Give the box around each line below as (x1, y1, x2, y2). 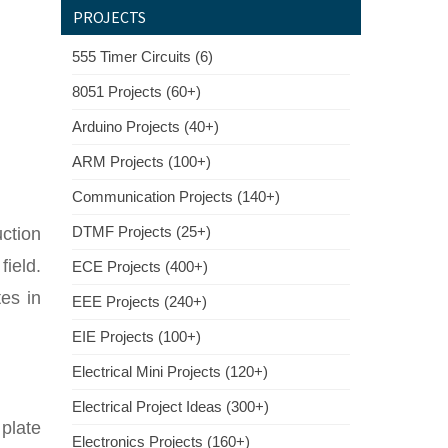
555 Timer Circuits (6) (72, 48, 213, 65)
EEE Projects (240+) (72, 293, 207, 310)
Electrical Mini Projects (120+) (72, 363, 268, 380)
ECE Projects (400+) (72, 258, 208, 275)
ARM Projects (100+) (72, 153, 211, 170)
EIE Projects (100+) (72, 328, 201, 345)
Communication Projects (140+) (72, 188, 280, 205)
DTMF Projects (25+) (72, 223, 211, 240)
